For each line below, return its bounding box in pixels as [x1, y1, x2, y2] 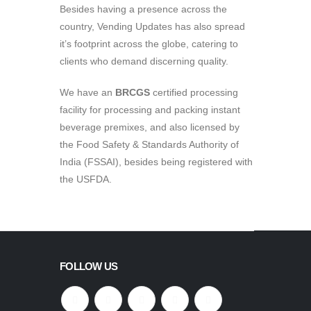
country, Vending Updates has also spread [60, 20, 245, 32]
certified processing [150, 86, 238, 98]
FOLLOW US [60, 260, 118, 272]
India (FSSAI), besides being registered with [60, 155, 253, 167]
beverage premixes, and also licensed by [60, 121, 239, 133]
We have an [60, 86, 115, 98]
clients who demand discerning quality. [60, 55, 228, 67]
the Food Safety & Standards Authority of [60, 138, 239, 150]
